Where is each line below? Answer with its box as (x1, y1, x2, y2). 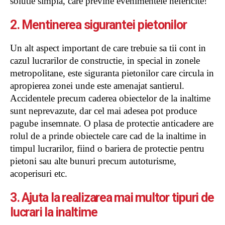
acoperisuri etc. (10, 168, 67, 179)
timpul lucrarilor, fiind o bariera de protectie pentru (10, 143, 204, 154)
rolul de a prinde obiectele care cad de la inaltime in (10, 130, 206, 141)
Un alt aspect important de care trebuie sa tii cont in (10, 42, 206, 53)
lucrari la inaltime (10, 204, 97, 219)
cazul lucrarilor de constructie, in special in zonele (10, 55, 200, 66)
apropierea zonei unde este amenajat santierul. (10, 80, 184, 91)
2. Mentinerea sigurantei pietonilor (10, 17, 187, 32)
